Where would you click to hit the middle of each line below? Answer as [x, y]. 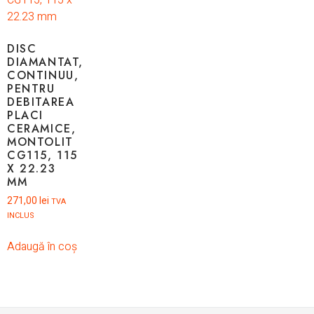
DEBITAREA [41, 102]
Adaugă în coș [42, 246]
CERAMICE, [42, 128]
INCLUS [21, 216]
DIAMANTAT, [45, 62]
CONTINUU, [43, 75]
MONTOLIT [40, 142]
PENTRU [31, 88]
